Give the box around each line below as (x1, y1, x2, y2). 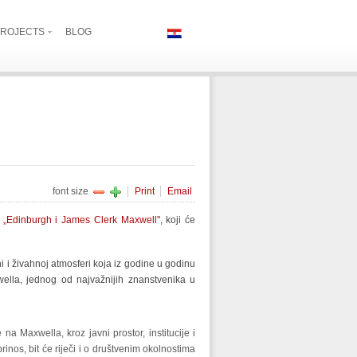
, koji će (159, 214, 196, 226)
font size (53, 186, 88, 197)
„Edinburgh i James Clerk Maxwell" (2, 214, 160, 226)
